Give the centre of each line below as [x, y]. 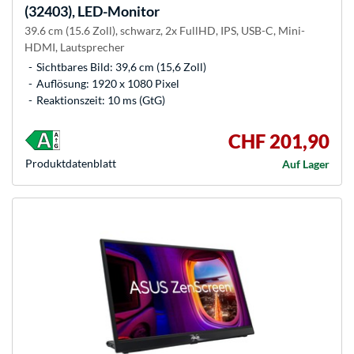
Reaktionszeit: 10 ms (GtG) [101, 100]
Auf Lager [306, 164]
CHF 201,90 [279, 141]
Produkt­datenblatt [71, 164]
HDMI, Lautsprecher [75, 47]
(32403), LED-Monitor [92, 11]
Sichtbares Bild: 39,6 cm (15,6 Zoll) [121, 67]
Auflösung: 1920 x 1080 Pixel [108, 84]
